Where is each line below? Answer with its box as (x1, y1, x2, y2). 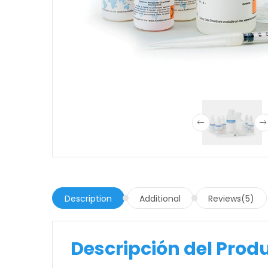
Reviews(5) (208, 193, 254, 205)
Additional (139, 193, 181, 205)
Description (65, 193, 112, 205)
